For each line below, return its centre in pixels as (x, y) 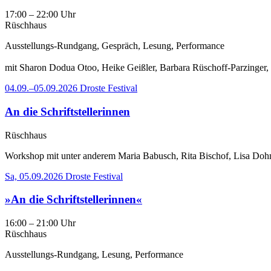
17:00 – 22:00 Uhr (40, 15)
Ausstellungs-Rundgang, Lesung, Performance (94, 255)
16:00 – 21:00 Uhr (40, 223)
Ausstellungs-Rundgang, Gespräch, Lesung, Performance (115, 46)
